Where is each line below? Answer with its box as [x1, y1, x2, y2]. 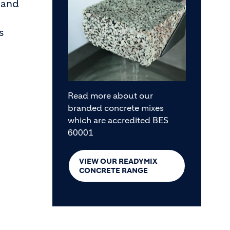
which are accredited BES [68, 115, 168, 125]
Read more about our [68, 90, 153, 101]
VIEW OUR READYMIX [79, 157, 158, 166]
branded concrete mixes [68, 103, 164, 113]
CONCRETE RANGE [79, 166, 148, 175]
